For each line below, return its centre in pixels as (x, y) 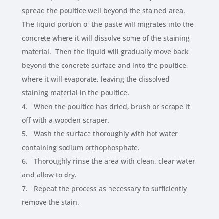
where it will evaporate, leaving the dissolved (96, 79)
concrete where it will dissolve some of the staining (106, 38)
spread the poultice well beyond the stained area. (103, 11)
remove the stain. (50, 202)
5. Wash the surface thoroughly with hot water (100, 134)
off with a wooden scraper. (66, 120)
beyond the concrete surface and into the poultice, (105, 66)
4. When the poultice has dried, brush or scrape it (106, 107)
